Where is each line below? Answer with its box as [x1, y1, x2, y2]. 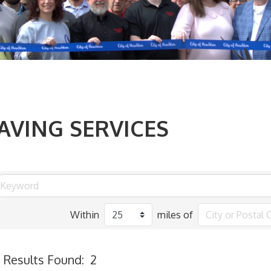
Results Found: [4, 251, 84, 267]
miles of [157, 208, 194, 221]
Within [70, 208, 100, 221]
